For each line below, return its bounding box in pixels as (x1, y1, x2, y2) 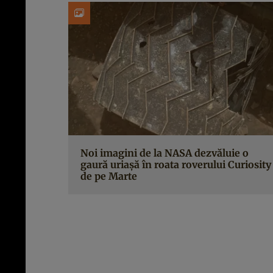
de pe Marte (80, 170, 137, 182)
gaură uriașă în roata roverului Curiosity (80, 158, 271, 171)
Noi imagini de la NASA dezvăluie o (80, 147, 249, 159)
